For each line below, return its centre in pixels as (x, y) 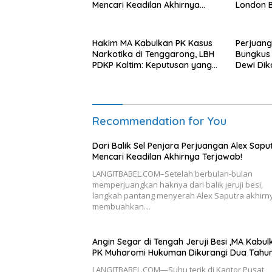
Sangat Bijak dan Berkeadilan (153, 76)
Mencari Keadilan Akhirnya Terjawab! (167, 156)
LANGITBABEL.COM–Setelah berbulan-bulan (172, 173)
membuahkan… (121, 206)
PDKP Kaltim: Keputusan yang (152, 65)
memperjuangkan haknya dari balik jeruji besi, (178, 184)
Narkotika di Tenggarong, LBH (153, 54)
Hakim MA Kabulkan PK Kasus (152, 43)
